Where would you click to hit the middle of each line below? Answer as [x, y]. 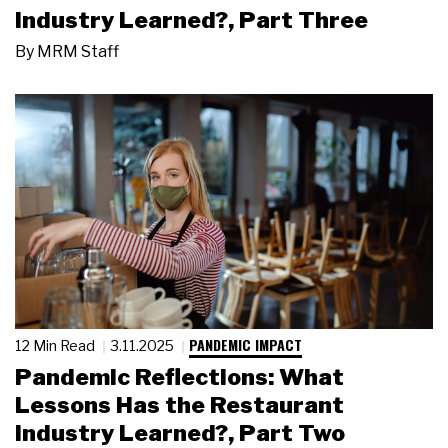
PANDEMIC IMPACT [245, 344]
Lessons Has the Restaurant [179, 405]
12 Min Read [56, 345]
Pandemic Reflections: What [179, 377]
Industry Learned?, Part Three [191, 19]
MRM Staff [78, 51]
